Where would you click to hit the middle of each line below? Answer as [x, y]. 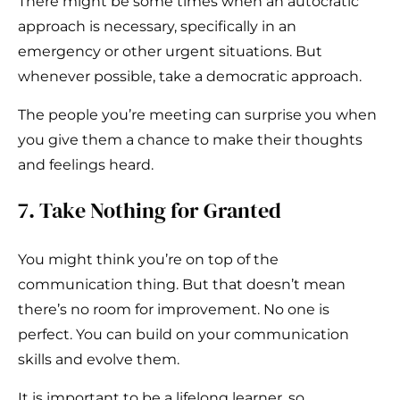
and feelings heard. [86, 165]
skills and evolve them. [99, 360]
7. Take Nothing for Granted [150, 211]
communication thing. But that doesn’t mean [182, 285]
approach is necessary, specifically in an [157, 27]
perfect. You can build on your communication [183, 335]
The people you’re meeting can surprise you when [197, 115]
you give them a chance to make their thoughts [190, 140]
